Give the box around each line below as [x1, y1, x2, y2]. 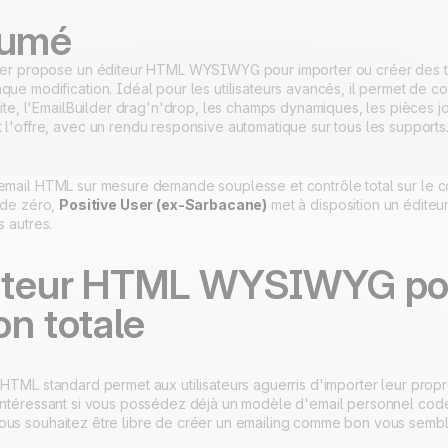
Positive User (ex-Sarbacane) [59, 196, 268, 213]
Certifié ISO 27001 [44, 4, 154, 19]
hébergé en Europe [288, 2, 426, 19]
